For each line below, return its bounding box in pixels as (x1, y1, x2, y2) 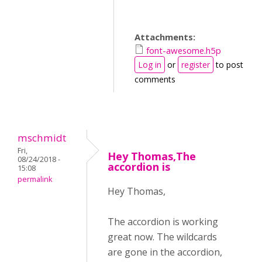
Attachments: (135, 31, 198, 43)
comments (135, 74, 175, 85)
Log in (138, 59, 161, 70)
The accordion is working (108, 215, 218, 228)
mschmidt (18, 131, 66, 144)
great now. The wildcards (108, 230, 217, 243)
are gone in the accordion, (108, 246, 222, 258)
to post (213, 59, 243, 70)
